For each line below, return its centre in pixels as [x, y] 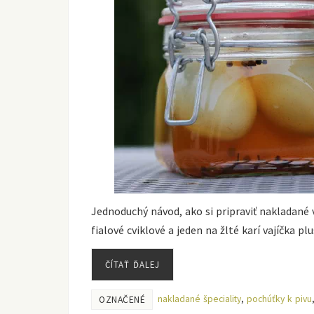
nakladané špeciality [199, 299]
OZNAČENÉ [122, 300]
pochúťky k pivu [279, 299]
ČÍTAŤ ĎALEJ [132, 265]
